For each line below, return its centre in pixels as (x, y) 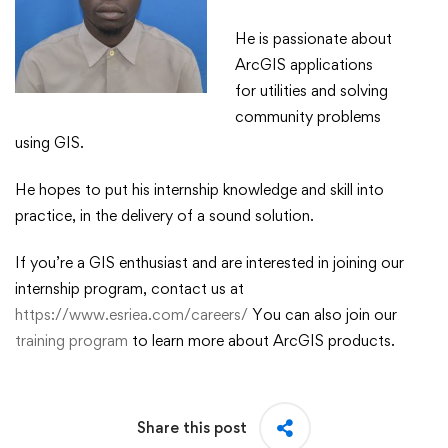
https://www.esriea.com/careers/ (131, 315)
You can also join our (322, 315)
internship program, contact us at (129, 289)
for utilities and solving (311, 91)
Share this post (192, 428)
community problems (308, 117)
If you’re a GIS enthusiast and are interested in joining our (209, 263)
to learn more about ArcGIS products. (261, 341)
